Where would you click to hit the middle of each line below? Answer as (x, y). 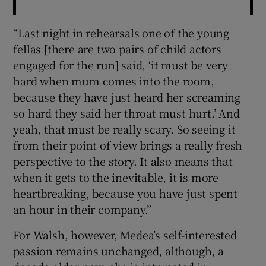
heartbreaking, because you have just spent (126, 193)
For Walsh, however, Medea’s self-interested (125, 234)
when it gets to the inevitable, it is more (116, 177)
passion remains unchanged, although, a (118, 250)
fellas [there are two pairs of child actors (117, 48)
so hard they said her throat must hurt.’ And (126, 113)
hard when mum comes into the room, (114, 80)
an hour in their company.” (83, 209)
